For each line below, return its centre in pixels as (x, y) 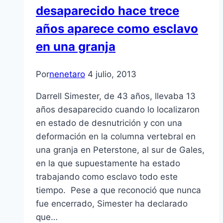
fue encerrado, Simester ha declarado (112, 204)
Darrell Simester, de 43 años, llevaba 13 (116, 96)
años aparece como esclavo (117, 29)
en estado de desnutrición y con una (109, 123)
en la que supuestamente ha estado (108, 164)
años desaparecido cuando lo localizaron (118, 110)
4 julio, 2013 (112, 74)
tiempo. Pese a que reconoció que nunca (118, 190)
